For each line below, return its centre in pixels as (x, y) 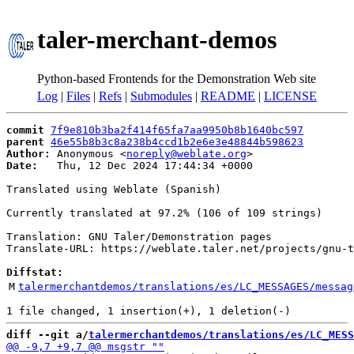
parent (25, 142)
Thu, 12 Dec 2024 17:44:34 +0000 (145, 166)
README (228, 96)
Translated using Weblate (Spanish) (114, 189)
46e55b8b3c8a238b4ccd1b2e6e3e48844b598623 (177, 142)
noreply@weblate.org (186, 154)
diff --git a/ (47, 335)
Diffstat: (35, 272)
